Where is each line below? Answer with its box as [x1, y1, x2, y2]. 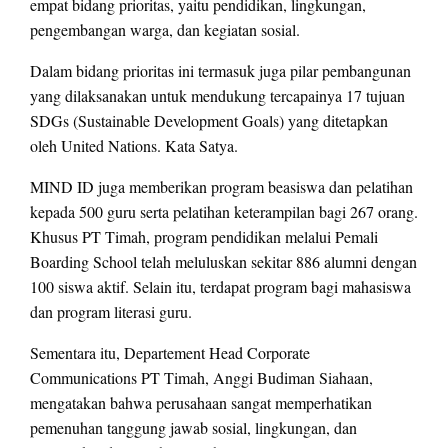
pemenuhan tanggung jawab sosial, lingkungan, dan [30, 416, 357, 438]
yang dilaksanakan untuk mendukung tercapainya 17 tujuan [30, 84, 405, 106]
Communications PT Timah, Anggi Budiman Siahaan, [30, 366, 373, 388]
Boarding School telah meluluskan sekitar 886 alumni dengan [30, 250, 417, 272]
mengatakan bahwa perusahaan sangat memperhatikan [30, 391, 372, 413]
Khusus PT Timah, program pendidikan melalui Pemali [30, 225, 378, 247]
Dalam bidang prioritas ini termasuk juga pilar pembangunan [30, 59, 411, 81]
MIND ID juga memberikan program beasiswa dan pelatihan [30, 175, 413, 197]
